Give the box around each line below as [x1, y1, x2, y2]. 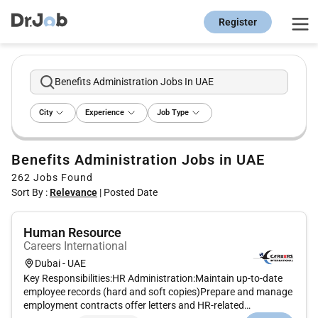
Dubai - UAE [35, 257, 86, 269]
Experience [85, 108, 124, 118]
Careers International [23, 239, 127, 253]
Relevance [50, 187, 97, 199]
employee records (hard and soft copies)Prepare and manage [23, 286, 292, 298]
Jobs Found [31, 172, 93, 184]
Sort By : [11, 187, 50, 199]
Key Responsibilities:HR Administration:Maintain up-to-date [23, 273, 283, 285]
